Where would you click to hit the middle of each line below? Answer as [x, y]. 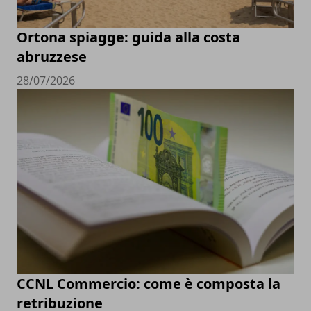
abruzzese [52, 57]
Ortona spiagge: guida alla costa [128, 37]
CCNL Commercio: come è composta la [149, 283]
